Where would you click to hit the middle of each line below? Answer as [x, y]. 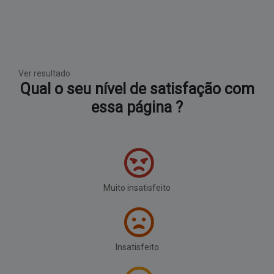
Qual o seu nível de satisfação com [137, 89]
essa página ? [137, 107]
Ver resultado [44, 73]
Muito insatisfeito [137, 187]
